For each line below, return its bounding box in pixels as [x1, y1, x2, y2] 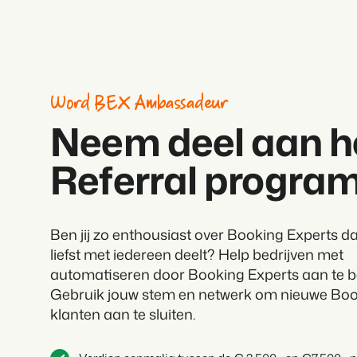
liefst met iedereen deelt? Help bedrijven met [50, 244, 344, 265]
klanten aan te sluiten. [50, 304, 196, 325]
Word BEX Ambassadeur [50, 89, 229, 118]
